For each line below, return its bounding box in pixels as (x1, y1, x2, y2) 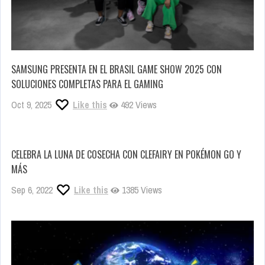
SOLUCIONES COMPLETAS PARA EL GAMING (11, 77, 163, 92)
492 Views (118, 98, 157, 112)
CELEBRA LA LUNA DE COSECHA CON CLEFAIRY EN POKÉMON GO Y (11, 147, 241, 162)
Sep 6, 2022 (11, 183, 53, 197)
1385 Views (119, 183, 162, 197)
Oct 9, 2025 (11, 98, 51, 112)
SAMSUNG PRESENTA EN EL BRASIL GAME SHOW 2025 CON (11, 62, 222, 77)
